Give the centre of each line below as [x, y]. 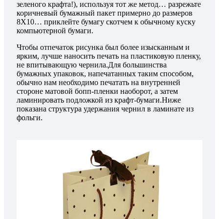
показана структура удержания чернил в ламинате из [105, 109]
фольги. [30, 117]
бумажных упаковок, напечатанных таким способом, [105, 73]
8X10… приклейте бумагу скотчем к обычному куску [106, 22]
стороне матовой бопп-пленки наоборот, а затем [97, 91]
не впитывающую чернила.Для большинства [92, 65]
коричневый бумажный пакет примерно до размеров [105, 13]
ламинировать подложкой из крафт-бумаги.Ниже [99, 100]
